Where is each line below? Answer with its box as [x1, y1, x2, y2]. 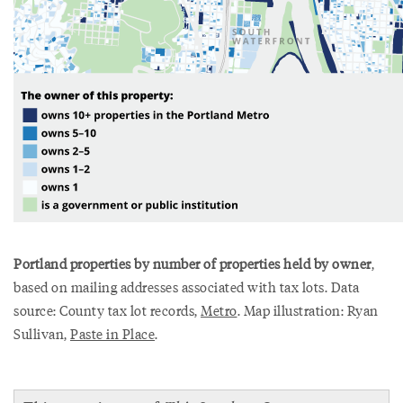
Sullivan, [13, 323, 70, 344]
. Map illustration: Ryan [237, 300, 379, 320]
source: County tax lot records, [13, 300, 201, 320]
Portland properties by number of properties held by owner [13, 253, 372, 273]
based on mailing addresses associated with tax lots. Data [13, 276, 360, 297]
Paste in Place [70, 323, 155, 344]
